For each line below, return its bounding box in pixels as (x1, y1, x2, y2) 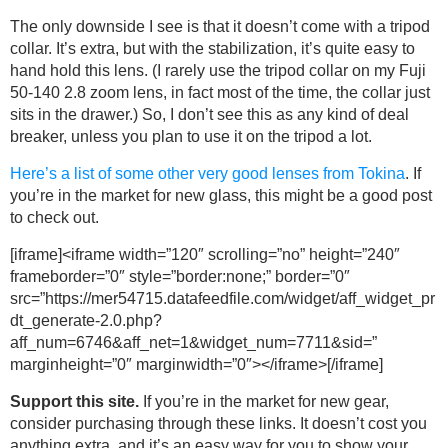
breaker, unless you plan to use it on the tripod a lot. (10, 128, 372, 145)
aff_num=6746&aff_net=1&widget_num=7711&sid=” (10, 334, 377, 351)
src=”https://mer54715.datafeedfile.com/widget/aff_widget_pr (10, 290, 435, 307)
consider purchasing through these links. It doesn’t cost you (10, 415, 427, 432)
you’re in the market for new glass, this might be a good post (10, 187, 432, 204)
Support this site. (10, 393, 139, 410)
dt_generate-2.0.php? (10, 312, 162, 329)
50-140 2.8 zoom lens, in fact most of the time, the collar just (10, 84, 430, 101)
